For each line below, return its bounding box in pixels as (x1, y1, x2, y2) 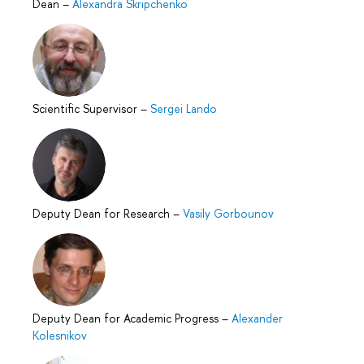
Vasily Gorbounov (183, 205, 274, 221)
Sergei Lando (150, 100, 217, 116)
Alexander (232, 310, 283, 326)
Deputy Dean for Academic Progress (32, 310, 222, 326)
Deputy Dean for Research (32, 205, 173, 221)
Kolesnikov (32, 327, 87, 343)
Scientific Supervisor (32, 100, 141, 116)
